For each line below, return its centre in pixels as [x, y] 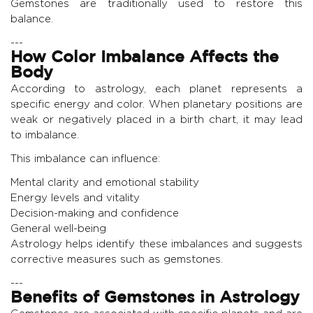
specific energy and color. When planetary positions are [156, 104]
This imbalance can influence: [85, 159]
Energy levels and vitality [75, 198]
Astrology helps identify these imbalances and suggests [156, 244]
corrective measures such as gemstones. [117, 259]
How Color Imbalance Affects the [145, 58]
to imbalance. [45, 135]
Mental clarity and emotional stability [105, 182]
